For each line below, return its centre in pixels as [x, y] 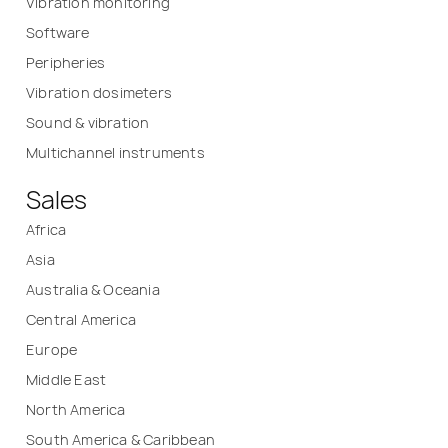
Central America [81, 319]
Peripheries [66, 62]
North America [76, 409]
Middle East [66, 379]
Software [58, 32]
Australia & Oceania [93, 289]
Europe [52, 349]
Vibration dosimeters [99, 92]
